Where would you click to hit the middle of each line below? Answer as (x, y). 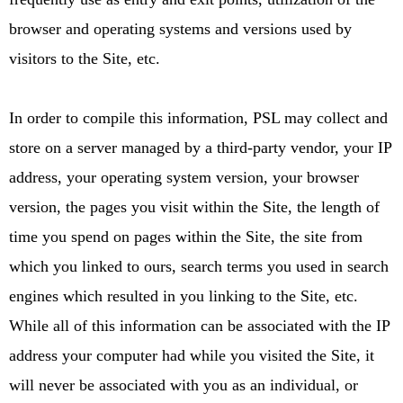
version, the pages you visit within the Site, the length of (194, 206)
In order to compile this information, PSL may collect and (198, 117)
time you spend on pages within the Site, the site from (186, 236)
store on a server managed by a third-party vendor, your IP (200, 147)
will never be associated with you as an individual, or (184, 385)
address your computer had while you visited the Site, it (192, 355)
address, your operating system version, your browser (184, 177)
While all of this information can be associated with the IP (199, 325)
